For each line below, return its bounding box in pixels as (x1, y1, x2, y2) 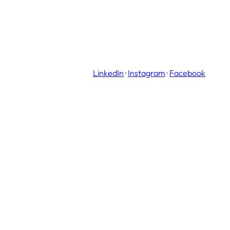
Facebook (169, 68, 205, 78)
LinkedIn (93, 68, 124, 78)
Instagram (128, 68, 165, 78)
